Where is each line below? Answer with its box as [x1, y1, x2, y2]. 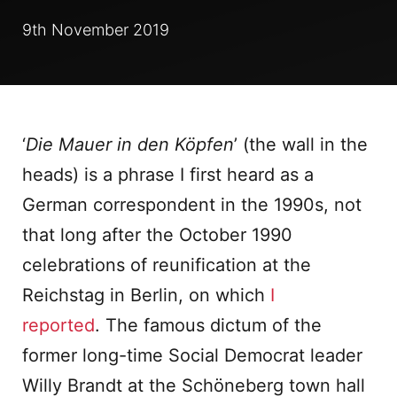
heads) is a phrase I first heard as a [22, 164, 314, 185]
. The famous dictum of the [95, 315, 322, 336]
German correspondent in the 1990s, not [22, 194, 362, 215]
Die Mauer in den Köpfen [26, 134, 234, 155]
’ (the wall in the [234, 134, 368, 155]
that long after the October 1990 [22, 224, 292, 245]
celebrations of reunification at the [22, 254, 311, 276]
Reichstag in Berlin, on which [22, 284, 270, 306]
